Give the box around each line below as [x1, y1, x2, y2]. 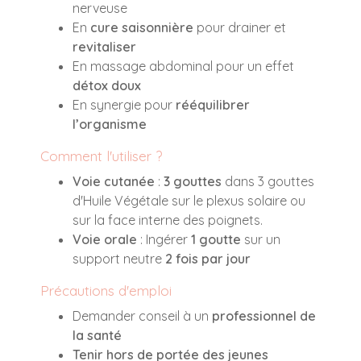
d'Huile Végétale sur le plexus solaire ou [73, 192, 305, 209]
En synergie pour [73, 96, 176, 113]
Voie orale [73, 230, 137, 247]
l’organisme [73, 115, 147, 132]
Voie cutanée [73, 172, 155, 189]
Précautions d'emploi [40, 281, 172, 299]
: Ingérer [137, 230, 191, 247]
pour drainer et [193, 19, 286, 35]
